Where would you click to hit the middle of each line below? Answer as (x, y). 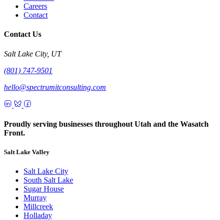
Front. (14, 133)
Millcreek (38, 207)
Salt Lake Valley (27, 152)
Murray (35, 198)
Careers (35, 6)
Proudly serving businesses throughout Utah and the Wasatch (106, 124)
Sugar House (44, 189)
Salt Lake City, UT (33, 54)
